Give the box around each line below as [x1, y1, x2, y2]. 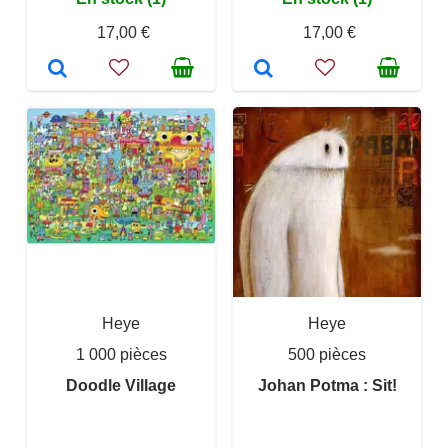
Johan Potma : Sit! [257, 377, 397, 394]
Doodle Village [66, 377, 176, 394]
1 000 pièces [75, 346, 167, 363]
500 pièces [288, 346, 366, 363]
